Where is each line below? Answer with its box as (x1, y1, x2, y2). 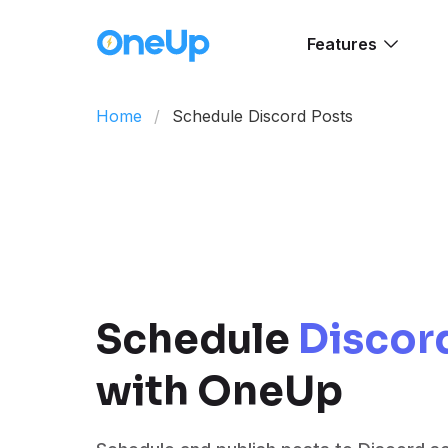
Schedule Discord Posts (172, 106, 353, 126)
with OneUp (96, 366, 343, 418)
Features (306, 34, 377, 54)
